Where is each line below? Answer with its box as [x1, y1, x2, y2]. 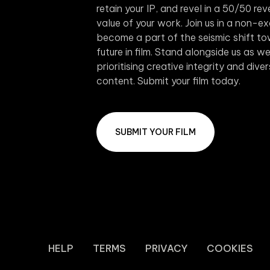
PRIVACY [145, 242, 187, 254]
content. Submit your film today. [96, 75, 240, 87]
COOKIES [207, 242, 253, 254]
